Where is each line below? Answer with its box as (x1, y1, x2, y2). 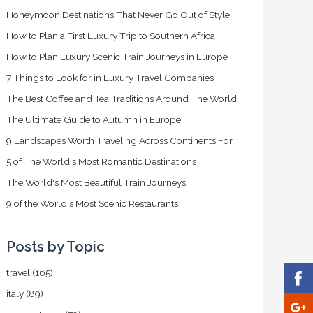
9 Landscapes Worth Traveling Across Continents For (6, 135, 233, 146)
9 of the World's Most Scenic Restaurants (6, 198, 179, 209)
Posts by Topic (6, 238, 105, 255)
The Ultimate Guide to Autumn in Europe (6, 114, 182, 125)
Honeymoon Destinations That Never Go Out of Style (6, 9, 231, 20)
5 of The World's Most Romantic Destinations (6, 156, 197, 167)
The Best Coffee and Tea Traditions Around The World (6, 93, 238, 104)
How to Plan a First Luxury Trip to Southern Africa (6, 30, 216, 41)
